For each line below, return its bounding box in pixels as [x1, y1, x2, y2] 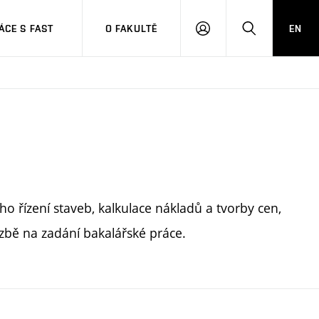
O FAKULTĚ [105, 22, 158, 34]
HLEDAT [248, 28, 286, 40]
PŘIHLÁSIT [202, 28, 253, 40]
